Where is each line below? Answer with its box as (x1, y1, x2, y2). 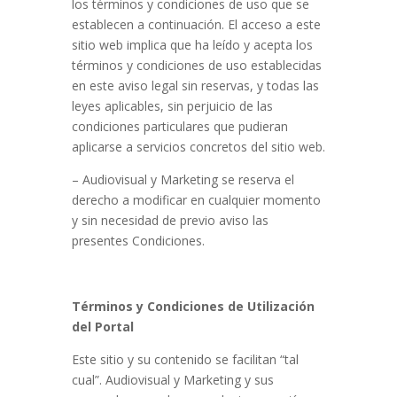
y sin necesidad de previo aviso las (71, 212, 269, 229)
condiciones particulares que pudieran (71, 118, 288, 135)
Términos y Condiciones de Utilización (71, 298, 315, 315)
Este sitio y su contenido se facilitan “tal (71, 351, 299, 368)
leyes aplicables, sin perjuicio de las (71, 97, 273, 114)
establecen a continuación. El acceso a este (71, 16, 321, 33)
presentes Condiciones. (71, 232, 205, 249)
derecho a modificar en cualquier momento (71, 191, 321, 208)
